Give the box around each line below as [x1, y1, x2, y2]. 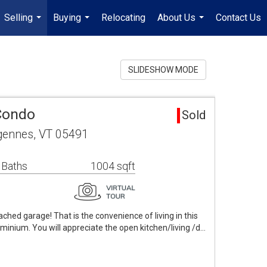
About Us [157, 12, 195, 23]
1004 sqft [91, 160, 135, 172]
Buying [53, 12, 81, 23]
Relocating [101, 12, 145, 23]
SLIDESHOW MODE [128, 65, 198, 74]
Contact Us [216, 12, 261, 23]
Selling [4, 12, 33, 23]
